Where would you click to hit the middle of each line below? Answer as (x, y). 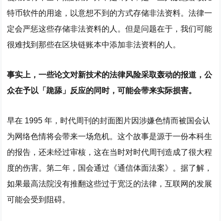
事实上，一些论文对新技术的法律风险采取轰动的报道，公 (110, 75)
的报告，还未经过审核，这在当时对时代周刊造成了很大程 (110, 152)
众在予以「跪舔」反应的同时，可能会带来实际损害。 (102, 91)
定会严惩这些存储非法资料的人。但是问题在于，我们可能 (110, 29)
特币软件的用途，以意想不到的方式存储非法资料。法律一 (110, 13)
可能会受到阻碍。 (39, 199)
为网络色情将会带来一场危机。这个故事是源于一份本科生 (110, 136)
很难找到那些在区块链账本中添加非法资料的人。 (94, 45)
